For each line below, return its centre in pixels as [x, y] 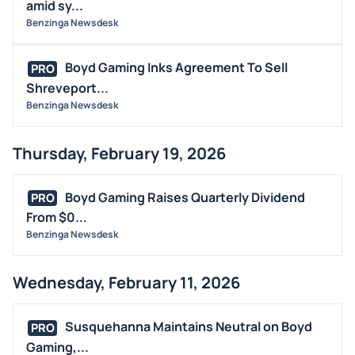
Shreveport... [67, 88]
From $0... [57, 218]
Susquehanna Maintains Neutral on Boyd [189, 327]
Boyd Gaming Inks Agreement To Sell [176, 67]
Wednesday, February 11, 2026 [126, 283]
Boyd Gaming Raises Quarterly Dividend [185, 197]
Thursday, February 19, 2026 [119, 153]
